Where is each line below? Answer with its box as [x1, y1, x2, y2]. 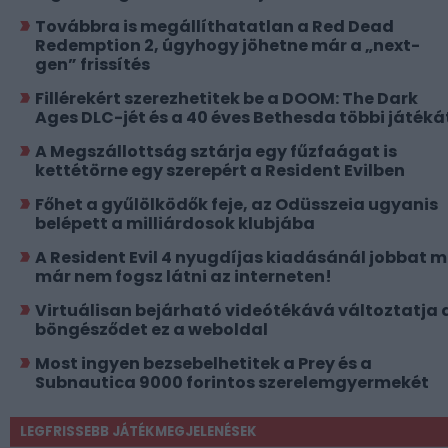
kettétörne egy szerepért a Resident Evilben [35, 158, 405, 182]
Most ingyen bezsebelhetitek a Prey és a [35, 351, 372, 375]
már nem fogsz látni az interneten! [35, 264, 332, 288]
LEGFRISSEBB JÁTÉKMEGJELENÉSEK [20, 421, 257, 441]
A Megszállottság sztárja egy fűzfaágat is [35, 139, 397, 163]
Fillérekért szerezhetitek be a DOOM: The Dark [35, 86, 418, 110]
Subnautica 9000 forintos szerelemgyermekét [35, 370, 429, 394]
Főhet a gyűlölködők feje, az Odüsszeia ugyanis [35, 192, 438, 216]
